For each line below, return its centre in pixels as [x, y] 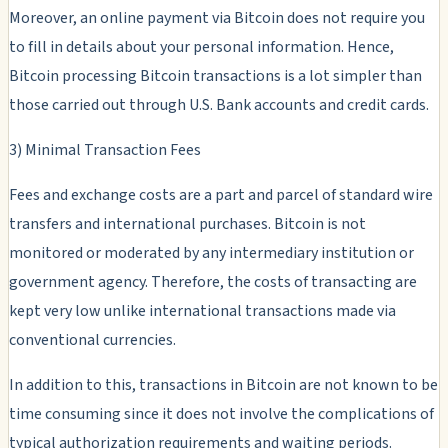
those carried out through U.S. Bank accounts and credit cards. [219, 104]
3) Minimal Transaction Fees [105, 149]
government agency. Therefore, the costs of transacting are [213, 281]
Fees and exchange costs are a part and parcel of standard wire [221, 194]
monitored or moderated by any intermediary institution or [211, 252]
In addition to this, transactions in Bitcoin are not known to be [223, 384]
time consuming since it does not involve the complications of [221, 413]
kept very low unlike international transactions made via [202, 310]
